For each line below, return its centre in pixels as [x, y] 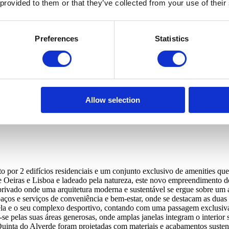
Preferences [57, 38]
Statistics [172, 38]
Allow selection [113, 100]
